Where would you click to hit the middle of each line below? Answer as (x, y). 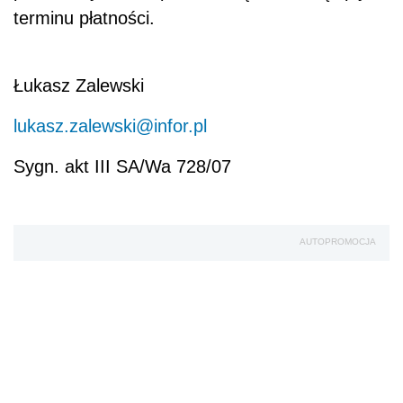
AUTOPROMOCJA (338, 242)
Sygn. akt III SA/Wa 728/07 (122, 167)
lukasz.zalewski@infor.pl (110, 126)
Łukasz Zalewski (79, 86)
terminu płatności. (84, 18)
